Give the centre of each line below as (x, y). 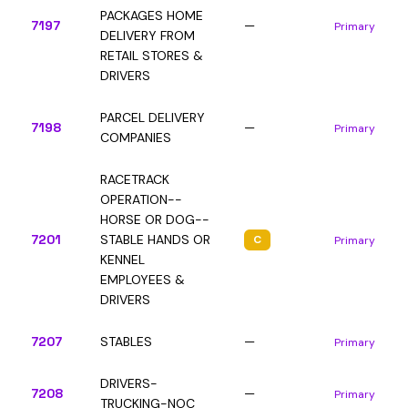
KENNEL (122, 260)
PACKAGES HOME (152, 15)
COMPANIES (136, 138)
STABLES (126, 342)
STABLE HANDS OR (155, 240)
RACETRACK (135, 179)
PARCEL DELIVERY (153, 117)
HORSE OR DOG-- (155, 219)
